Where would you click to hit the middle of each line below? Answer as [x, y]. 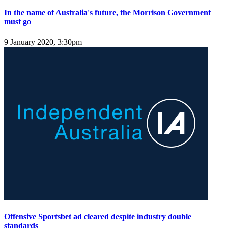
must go [18, 22]
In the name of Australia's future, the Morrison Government [107, 13]
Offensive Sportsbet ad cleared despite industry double [98, 216]
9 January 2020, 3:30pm [43, 42]
